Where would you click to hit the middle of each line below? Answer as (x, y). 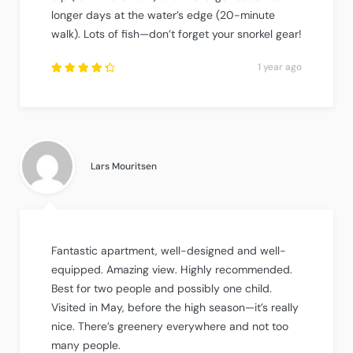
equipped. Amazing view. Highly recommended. (172, 269)
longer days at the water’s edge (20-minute (163, 15)
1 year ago (280, 67)
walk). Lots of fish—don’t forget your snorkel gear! (176, 33)
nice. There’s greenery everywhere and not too (170, 326)
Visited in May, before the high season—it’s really (175, 307)
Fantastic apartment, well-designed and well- (169, 250)
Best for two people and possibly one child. (162, 288)
